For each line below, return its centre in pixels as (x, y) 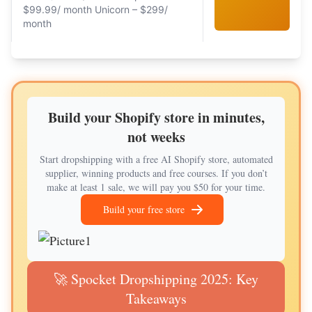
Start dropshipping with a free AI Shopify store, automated (156, 159)
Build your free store (143, 209)
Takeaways (156, 298)
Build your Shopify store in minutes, (156, 117)
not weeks (156, 137)
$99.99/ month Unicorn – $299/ (95, 9)
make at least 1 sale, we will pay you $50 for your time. (156, 187)
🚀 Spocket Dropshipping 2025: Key (156, 279)
